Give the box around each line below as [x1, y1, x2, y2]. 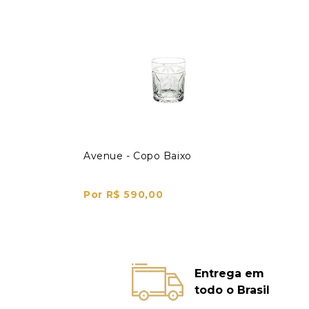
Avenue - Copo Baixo [83, 149, 192, 162]
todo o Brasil [195, 283, 270, 297]
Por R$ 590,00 [83, 188, 163, 201]
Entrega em [195, 266, 265, 280]
